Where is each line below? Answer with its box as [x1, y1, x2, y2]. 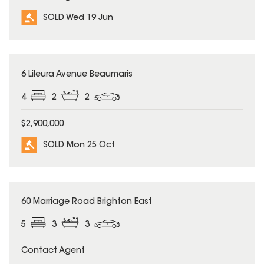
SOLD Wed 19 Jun [43, 14, 113, 23]
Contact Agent [21, 247, 85, 256]
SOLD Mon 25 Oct [43, 141, 115, 150]
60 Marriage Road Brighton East [21, 197, 152, 206]
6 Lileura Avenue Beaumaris [21, 71, 133, 80]
